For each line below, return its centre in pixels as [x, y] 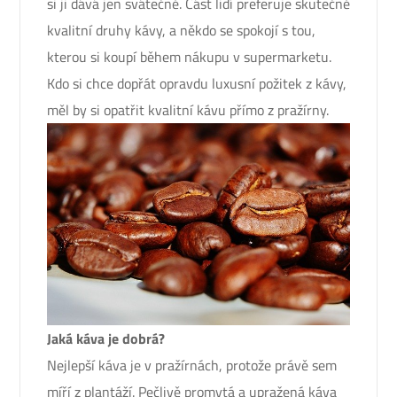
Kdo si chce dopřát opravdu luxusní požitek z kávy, [197, 83]
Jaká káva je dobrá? [106, 338]
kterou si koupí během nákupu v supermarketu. [189, 57]
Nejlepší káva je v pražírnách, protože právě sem [192, 365]
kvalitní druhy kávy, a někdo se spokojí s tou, [181, 30]
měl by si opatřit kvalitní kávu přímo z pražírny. [188, 110]
